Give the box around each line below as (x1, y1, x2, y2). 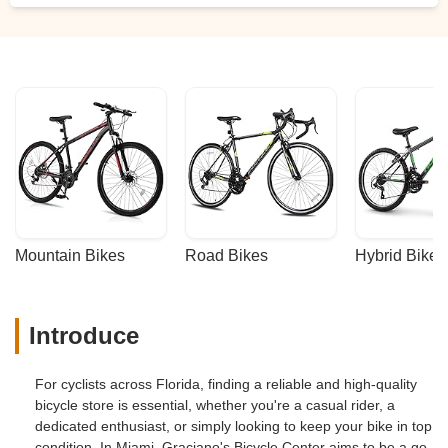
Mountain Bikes (15, 247, 125, 264)
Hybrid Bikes (355, 247, 446, 264)
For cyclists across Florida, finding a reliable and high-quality (35, 375, 417, 392)
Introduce (29, 322, 139, 349)
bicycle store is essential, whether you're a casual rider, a (35, 396, 395, 413)
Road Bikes (185, 247, 268, 264)
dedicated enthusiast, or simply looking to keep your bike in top (35, 417, 432, 434)
